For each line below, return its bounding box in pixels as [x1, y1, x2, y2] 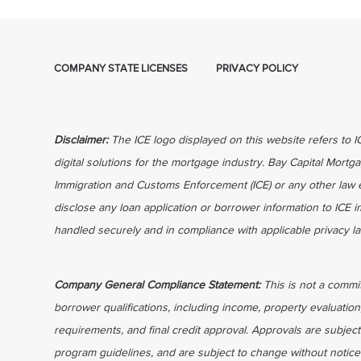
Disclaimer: [54, 134, 112, 146]
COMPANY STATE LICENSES [54, 63, 189, 74]
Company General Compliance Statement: [54, 279, 264, 291]
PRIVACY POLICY [216, 63, 299, 74]
